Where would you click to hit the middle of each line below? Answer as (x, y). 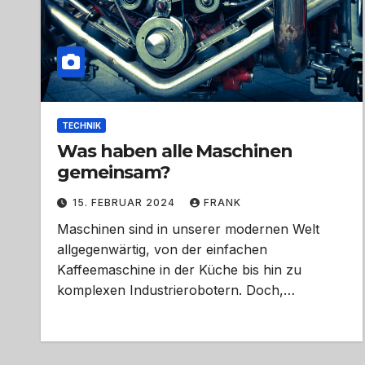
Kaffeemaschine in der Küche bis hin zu (179, 270)
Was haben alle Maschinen (175, 151)
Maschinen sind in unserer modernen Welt (188, 229)
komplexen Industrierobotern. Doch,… (176, 290)
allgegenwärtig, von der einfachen (162, 249)
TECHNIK (81, 125)
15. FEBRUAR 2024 (125, 202)
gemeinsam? (114, 172)
